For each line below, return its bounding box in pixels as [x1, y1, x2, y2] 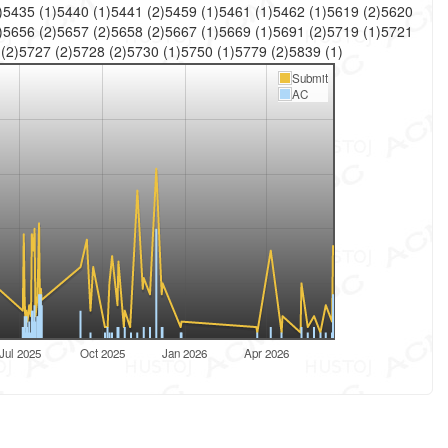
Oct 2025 [80, 345, 125, 361]
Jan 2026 [162, 345, 207, 361]
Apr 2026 [244, 345, 289, 361]
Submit [291, 70, 328, 86]
